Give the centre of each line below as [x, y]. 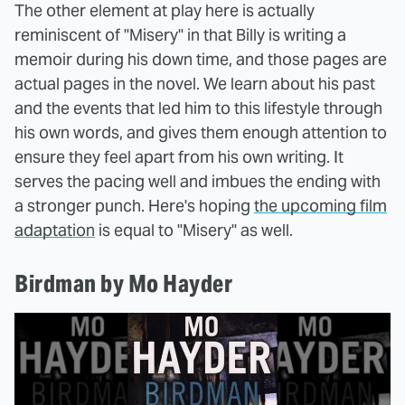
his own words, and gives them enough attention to [201, 133]
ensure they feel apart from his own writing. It [179, 157]
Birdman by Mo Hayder [123, 284]
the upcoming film [320, 206]
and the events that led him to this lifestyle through [198, 108]
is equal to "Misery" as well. [194, 231]
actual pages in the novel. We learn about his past [195, 84]
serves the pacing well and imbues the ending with [198, 182]
